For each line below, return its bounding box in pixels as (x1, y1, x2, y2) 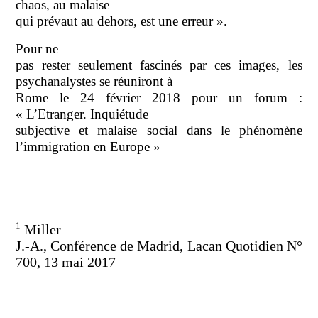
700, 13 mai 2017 (16, 253, 116, 270)
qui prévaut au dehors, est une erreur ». (16, 13, 228, 28)
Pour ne (16, 40, 59, 56)
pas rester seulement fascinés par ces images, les (16, 57, 302, 72)
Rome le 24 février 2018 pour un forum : (16, 89, 302, 105)
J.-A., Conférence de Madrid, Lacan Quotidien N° (16, 237, 302, 253)
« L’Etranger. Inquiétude (16, 106, 149, 121)
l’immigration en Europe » (16, 138, 161, 154)
